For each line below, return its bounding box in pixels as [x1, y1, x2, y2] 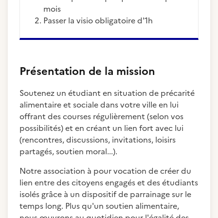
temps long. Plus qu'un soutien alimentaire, [19, 200, 179, 212]
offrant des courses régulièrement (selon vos [19, 110, 183, 122]
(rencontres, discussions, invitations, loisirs [19, 134, 176, 145]
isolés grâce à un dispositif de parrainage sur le [19, 188, 191, 200]
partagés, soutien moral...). [19, 145, 119, 157]
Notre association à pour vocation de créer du [19, 165, 191, 177]
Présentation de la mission [19, 63, 155, 79]
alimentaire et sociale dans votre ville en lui [19, 99, 179, 110]
